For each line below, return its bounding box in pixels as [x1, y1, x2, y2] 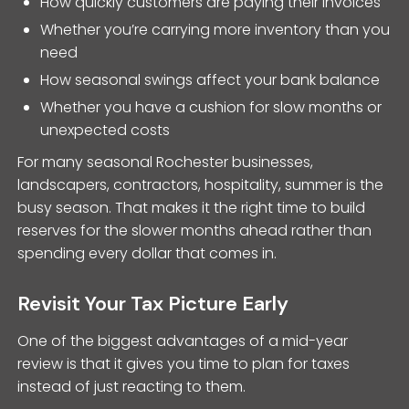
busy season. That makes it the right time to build [17, 196, 366, 218]
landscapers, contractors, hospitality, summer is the [17, 173, 384, 195]
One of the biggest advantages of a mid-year [17, 330, 349, 351]
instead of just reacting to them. [17, 375, 246, 397]
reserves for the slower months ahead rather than [17, 219, 372, 241]
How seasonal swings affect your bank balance [40, 68, 381, 90]
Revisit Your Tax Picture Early [17, 289, 289, 317]
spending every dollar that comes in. [17, 242, 278, 264]
